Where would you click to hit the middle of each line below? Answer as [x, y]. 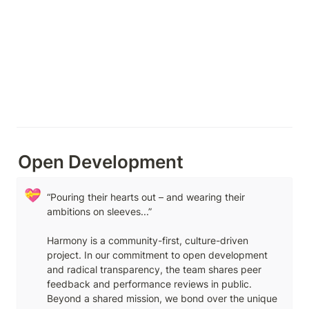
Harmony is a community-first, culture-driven [147, 240]
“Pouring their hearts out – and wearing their [146, 197]
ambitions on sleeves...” [100, 211]
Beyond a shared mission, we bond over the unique [162, 298]
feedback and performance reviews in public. [149, 283]
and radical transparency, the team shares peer [154, 269]
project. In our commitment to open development [157, 255]
